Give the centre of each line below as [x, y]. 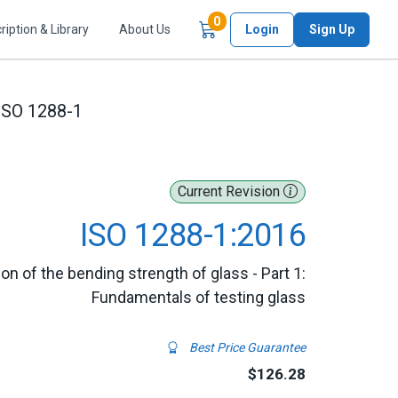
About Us [145, 29]
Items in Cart [258, 21]
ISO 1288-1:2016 [193, 235]
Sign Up [332, 29]
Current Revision [231, 191]
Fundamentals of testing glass [199, 297]
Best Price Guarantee [246, 347]
